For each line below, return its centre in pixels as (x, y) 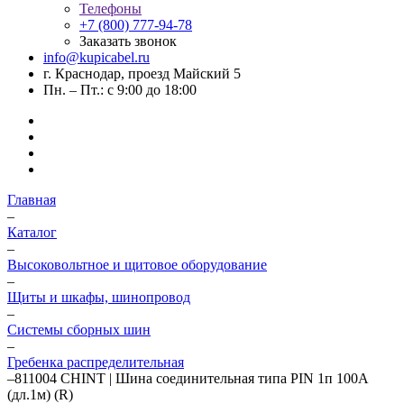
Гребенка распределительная (96, 362)
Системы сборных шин (79, 330)
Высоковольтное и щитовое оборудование (137, 265)
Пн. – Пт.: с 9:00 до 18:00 (120, 90)
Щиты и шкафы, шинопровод (99, 297)
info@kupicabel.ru (96, 57)
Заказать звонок (128, 41)
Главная (32, 200)
